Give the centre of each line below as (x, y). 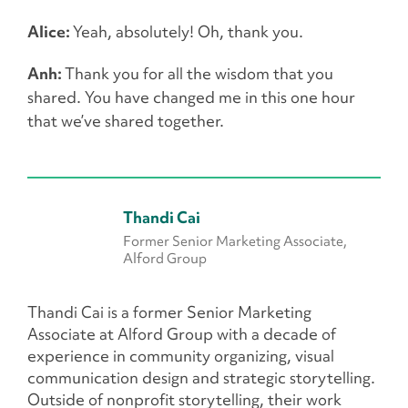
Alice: (50, 32)
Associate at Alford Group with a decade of (182, 334)
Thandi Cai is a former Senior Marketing (169, 312)
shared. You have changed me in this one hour (191, 97)
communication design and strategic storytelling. (201, 378)
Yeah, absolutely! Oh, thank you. (188, 32)
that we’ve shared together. (126, 121)
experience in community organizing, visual (181, 356)
